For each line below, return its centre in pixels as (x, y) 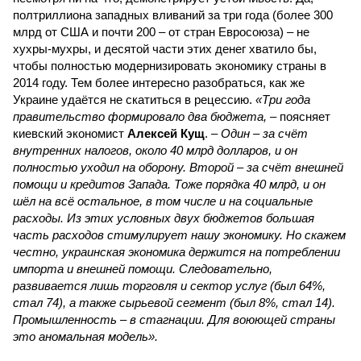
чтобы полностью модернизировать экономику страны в (170, 66)
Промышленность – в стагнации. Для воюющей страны (174, 320)
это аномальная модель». (85, 336)
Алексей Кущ (166, 133)
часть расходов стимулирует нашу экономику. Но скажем (179, 235)
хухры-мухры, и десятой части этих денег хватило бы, (165, 49)
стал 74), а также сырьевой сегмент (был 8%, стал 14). (174, 303)
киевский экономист (70, 133)
